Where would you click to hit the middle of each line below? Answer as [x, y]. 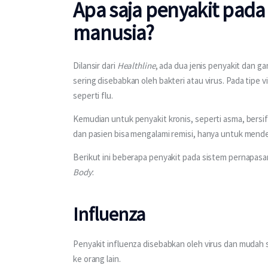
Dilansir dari [95, 65]
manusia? [115, 33]
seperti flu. [93, 95]
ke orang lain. [98, 258]
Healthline [136, 65]
